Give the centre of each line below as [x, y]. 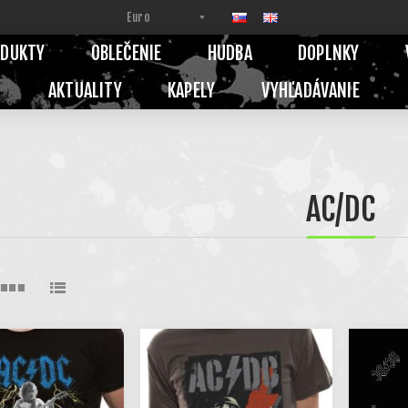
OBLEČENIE [126, 53]
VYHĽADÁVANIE [310, 91]
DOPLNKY [328, 53]
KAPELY [192, 91]
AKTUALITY [85, 91]
